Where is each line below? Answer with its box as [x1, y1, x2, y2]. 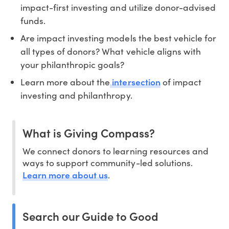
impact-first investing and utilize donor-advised [20, 1, 216, 14]
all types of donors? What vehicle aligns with [20, 45, 201, 58]
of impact [160, 76, 201, 88]
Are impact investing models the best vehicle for [20, 32, 216, 44]
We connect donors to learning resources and [22, 145, 209, 157]
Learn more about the [20, 76, 110, 88]
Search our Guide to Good [22, 208, 158, 224]
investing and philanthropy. [20, 89, 132, 102]
